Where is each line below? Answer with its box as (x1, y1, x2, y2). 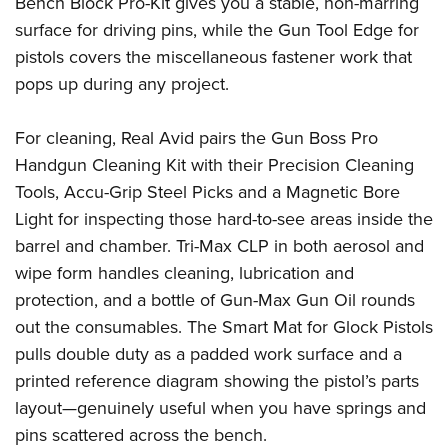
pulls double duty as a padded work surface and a (15, 341, 402, 367)
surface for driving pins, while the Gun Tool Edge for (15, 17, 419, 43)
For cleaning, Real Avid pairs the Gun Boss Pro (15, 125, 378, 151)
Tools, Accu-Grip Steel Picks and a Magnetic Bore (15, 179, 400, 205)
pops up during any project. (15, 71, 229, 97)
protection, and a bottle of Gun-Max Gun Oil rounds (15, 287, 415, 313)
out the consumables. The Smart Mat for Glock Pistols (15, 314, 433, 340)
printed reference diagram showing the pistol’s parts (15, 368, 419, 394)
